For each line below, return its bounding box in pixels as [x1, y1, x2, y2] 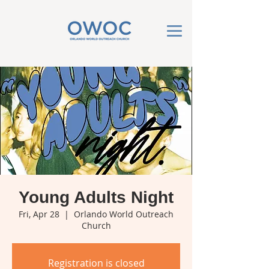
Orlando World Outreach [74, 208, 174, 220]
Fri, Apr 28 [19, 208, 59, 220]
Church [81, 220, 111, 231]
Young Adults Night [19, 188, 174, 207]
